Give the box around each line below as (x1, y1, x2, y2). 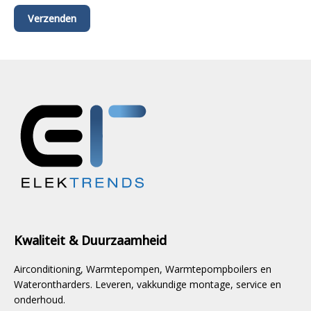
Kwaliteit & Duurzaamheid (14, 232, 167, 249)
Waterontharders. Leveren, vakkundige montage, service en (14, 278, 281, 291)
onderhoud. (14, 293, 65, 306)
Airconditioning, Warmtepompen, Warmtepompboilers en (14, 262, 271, 276)
